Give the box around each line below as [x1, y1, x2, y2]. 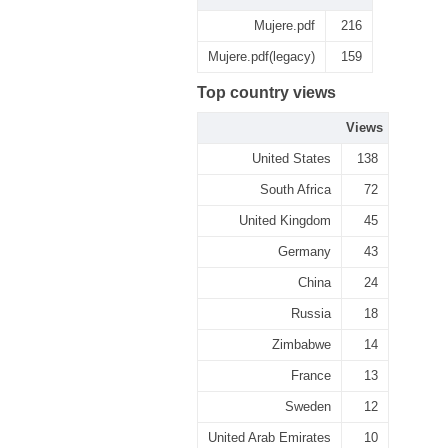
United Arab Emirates [208, 430, 331, 445]
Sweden [285, 399, 331, 414]
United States [252, 151, 331, 166]
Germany [278, 244, 331, 259]
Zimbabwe [272, 337, 331, 352]
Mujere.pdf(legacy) [208, 49, 315, 64]
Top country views [197, 84, 336, 101]
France [291, 368, 331, 383]
